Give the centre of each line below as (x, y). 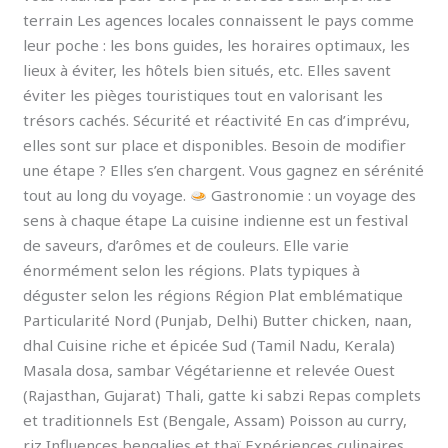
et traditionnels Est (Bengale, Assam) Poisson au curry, (215, 419)
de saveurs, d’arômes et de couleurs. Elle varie (186, 244)
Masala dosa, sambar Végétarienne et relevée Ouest (209, 369)
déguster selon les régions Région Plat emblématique (213, 294)
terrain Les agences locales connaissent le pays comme (219, 19)
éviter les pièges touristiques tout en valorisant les (203, 94)
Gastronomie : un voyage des (312, 194)
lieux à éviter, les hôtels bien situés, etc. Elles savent (207, 69)
